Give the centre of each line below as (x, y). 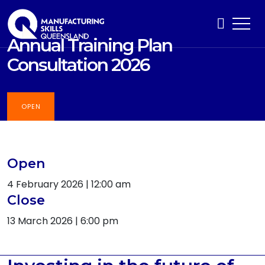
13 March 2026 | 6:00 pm (63, 221)
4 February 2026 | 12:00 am (69, 184)
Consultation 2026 (78, 65)
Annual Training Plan (90, 45)
